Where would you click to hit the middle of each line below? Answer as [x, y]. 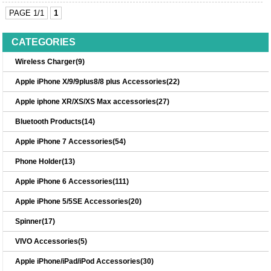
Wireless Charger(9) [50, 62]
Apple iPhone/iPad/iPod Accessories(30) [85, 262]
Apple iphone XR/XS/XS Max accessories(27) [93, 102]
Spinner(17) [35, 222]
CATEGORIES [44, 42]
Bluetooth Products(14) [55, 122]
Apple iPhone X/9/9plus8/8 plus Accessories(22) [98, 82]
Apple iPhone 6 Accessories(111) [72, 182]
